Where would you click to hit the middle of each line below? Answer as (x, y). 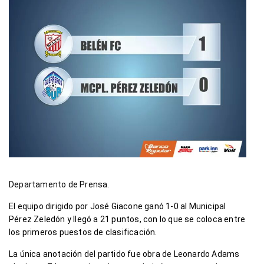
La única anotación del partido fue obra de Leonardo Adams (124, 254)
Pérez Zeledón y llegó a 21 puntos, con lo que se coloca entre (127, 220)
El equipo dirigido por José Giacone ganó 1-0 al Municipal (118, 207)
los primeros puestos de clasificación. (83, 232)
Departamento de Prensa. (59, 185)
